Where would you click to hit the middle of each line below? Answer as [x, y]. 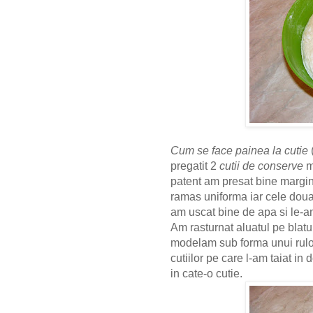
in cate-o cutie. [208, 274]
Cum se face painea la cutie [239, 151]
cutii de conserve [261, 166]
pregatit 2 [195, 166]
